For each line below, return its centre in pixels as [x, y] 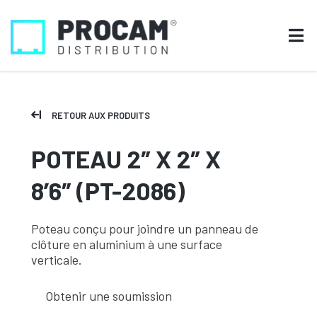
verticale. [57, 260]
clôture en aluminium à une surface [127, 244]
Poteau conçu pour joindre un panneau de [145, 229]
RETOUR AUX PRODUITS [101, 115]
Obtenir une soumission [109, 296]
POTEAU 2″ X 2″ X [126, 158]
